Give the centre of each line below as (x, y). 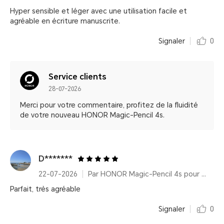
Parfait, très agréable (45, 189)
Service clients (77, 77)
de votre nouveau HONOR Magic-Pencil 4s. (92, 115)
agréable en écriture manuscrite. (65, 21)
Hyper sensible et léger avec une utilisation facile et (98, 11)
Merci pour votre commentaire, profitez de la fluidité (109, 105)
